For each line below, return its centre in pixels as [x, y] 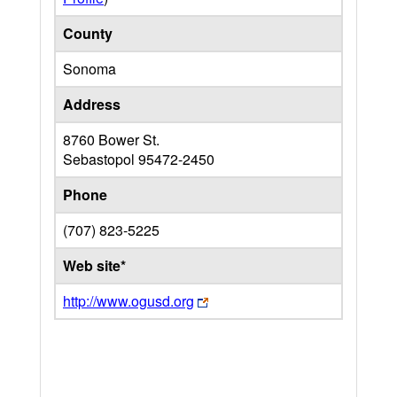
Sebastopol [101, 159]
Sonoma [90, 69]
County [88, 33]
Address [92, 104]
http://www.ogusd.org [128, 301]
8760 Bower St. [111, 140]
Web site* [94, 265]
